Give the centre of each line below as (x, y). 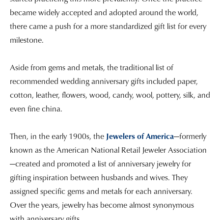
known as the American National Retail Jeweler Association (108, 150)
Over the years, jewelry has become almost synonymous (102, 205)
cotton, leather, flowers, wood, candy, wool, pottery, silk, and (110, 95)
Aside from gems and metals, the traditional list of (92, 68)
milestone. (28, 40)
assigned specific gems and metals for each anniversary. (101, 191)
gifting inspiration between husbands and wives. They (99, 178)
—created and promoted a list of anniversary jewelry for (100, 164)
